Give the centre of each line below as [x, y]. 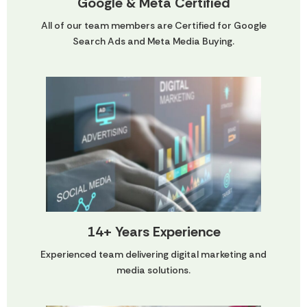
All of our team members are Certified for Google [153, 26]
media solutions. [153, 270]
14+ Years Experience [153, 231]
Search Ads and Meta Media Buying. [153, 41]
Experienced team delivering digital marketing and [153, 254]
